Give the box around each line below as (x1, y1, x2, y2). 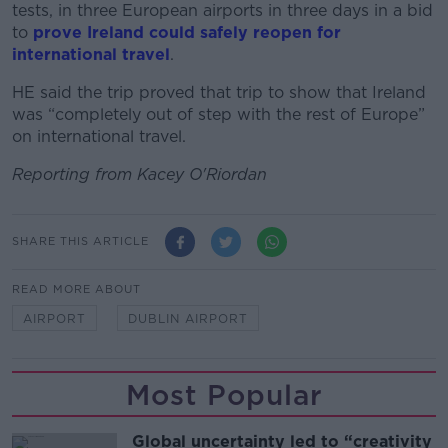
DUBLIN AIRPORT (128, 310, 248, 326)
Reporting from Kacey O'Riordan (12, 164, 267, 184)
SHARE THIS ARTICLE (12, 234, 149, 249)
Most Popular (125, 377, 323, 412)
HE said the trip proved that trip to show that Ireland (12, 82, 426, 102)
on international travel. (12, 126, 186, 146)
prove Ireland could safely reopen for (33, 22, 341, 42)
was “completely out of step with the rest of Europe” (12, 104, 425, 124)
